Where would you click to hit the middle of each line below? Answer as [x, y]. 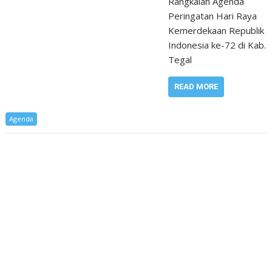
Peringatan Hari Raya [212, 15]
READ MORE [196, 86]
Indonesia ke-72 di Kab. [217, 45]
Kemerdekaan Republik [216, 30]
